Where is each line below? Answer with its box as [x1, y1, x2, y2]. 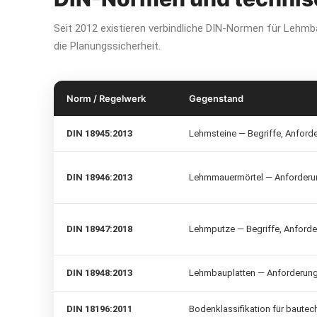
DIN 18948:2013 [67, 267, 132, 279]
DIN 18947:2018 [67, 224, 132, 235]
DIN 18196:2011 [67, 304, 132, 315]
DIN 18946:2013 [67, 172, 132, 183]
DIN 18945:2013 [67, 128, 132, 139]
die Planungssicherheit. [54, 40, 161, 53]
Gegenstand [189, 93, 243, 105]
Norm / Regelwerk [67, 93, 146, 105]
